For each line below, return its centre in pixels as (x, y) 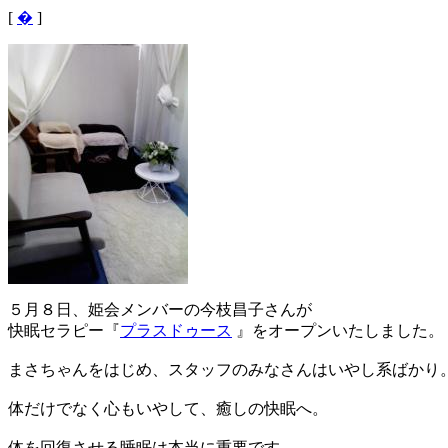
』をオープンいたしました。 (338, 331)
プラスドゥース (176, 331)
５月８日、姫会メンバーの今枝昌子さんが (160, 310)
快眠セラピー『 (64, 331)
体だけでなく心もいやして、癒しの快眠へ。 (168, 409)
